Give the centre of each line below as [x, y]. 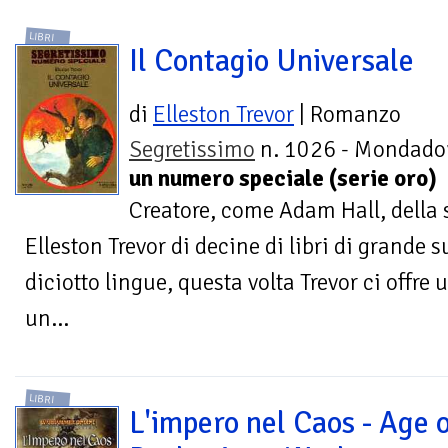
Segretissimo [192, 150]
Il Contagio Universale [271, 61]
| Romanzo [347, 115]
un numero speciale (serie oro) [283, 179]
